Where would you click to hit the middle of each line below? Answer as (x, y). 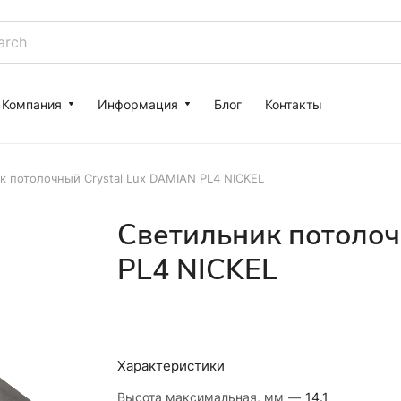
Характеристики (171, 366)
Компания (32, 104)
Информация (138, 104)
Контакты (294, 104)
